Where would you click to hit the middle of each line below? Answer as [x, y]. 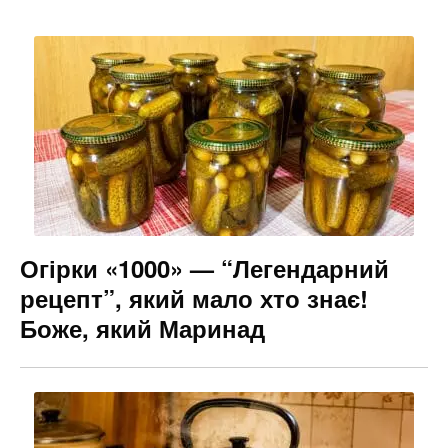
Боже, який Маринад [142, 328]
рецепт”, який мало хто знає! [194, 298]
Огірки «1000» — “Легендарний [204, 268]
